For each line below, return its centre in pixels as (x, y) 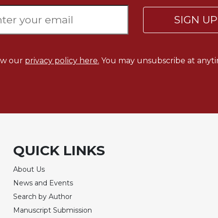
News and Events (43, 183)
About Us (29, 169)
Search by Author (43, 196)
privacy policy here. (62, 60)
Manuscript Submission (53, 210)
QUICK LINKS (59, 150)
